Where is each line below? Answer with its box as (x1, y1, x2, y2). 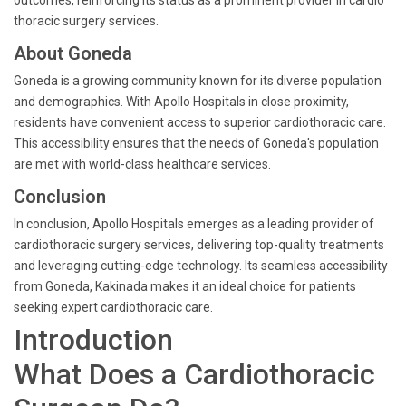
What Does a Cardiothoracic (14, 357, 375, 391)
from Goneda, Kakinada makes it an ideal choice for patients (14, 279, 356, 294)
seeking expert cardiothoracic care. (14, 300, 213, 314)
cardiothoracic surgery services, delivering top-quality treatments (14, 237, 384, 252)
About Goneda (14, 43, 132, 64)
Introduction (14, 323, 173, 357)
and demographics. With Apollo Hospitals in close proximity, (14, 94, 349, 109)
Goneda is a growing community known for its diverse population (14, 73, 382, 88)
